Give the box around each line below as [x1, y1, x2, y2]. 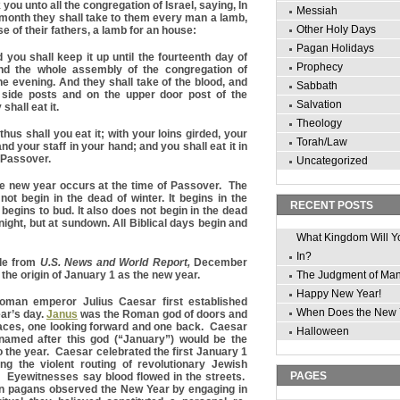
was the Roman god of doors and [77, 307, 248, 321]
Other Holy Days [296, 23, 376, 36]
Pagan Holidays [296, 42, 374, 54]
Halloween [296, 325, 349, 337]
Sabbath [296, 79, 337, 92]
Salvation [296, 98, 342, 111]
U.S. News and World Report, [39, 255, 190, 269]
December [189, 255, 248, 269]
